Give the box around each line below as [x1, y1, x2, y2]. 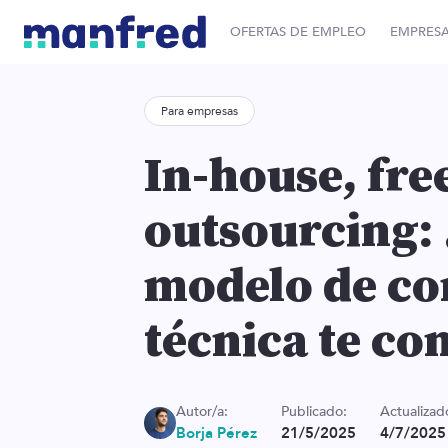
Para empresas [161, 103, 238, 119]
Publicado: [281, 402, 347, 421]
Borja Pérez [176, 423, 257, 444]
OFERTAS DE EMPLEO [229, 22, 366, 41]
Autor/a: [176, 402, 228, 421]
